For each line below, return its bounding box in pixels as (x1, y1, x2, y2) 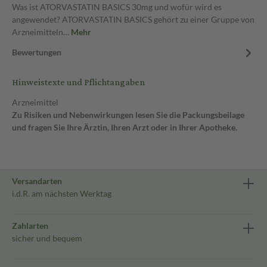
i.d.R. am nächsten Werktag (12, 188, 111, 198)
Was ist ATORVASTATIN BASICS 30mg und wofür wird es (12, 2, 222, 12)
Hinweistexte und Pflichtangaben (12, 74, 145, 91)
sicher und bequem (12, 233, 82, 243)
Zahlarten (12, 221, 48, 231)
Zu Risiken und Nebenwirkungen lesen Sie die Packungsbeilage (12, 110, 244, 120)
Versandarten (12, 176, 62, 186)
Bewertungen (12, 47, 61, 57)
